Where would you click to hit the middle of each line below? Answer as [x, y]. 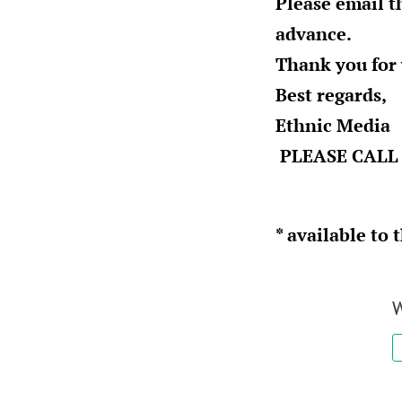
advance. [314, 33]
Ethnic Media [335, 125]
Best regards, [331, 94]
